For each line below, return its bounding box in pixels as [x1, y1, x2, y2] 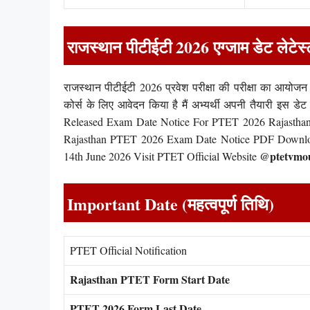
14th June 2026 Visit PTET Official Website [64, 149, 259, 164]
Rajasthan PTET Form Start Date [70, 271, 230, 287]
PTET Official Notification [70, 242, 187, 257]
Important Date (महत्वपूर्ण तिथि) [67, 191, 274, 216]
